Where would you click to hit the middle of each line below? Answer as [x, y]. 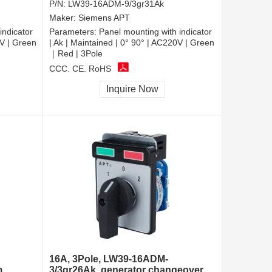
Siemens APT [104, 18]
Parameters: [74, 32]
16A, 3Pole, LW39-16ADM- [109, 259]
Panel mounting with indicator [155, 32]
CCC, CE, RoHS [80, 68]
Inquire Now [132, 89]
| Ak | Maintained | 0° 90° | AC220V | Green [132, 43]
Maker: [64, 18]
